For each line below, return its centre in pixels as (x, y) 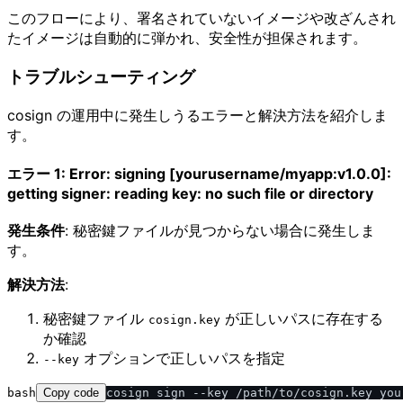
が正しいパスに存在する (302, 319)
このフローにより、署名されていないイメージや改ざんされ (201, 18)
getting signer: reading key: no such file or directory (190, 194)
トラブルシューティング (101, 77)
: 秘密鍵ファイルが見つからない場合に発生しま (220, 231)
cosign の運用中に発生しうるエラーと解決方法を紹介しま (197, 115)
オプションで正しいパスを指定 (182, 358)
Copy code (71, 393)
